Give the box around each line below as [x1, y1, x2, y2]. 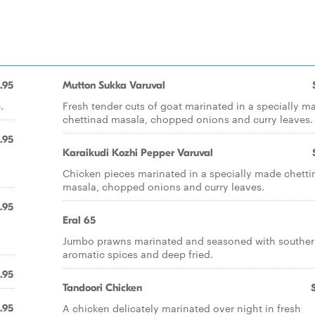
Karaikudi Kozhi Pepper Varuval [63, 146, 213, 159]
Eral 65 [63, 214, 96, 226]
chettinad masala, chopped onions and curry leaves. [63, 112, 313, 126]
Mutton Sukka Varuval [63, 79, 165, 91]
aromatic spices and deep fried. [63, 247, 213, 261]
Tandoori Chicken [63, 281, 142, 294]
